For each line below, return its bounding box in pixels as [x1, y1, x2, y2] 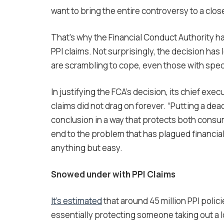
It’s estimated [51, 195, 102, 207]
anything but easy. [51, 142, 122, 154]
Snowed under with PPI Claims [51, 168, 175, 180]
